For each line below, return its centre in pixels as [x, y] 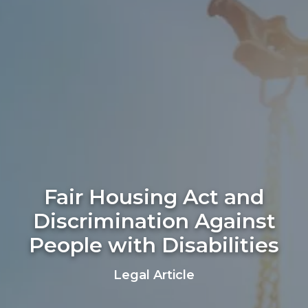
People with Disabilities [154, 245]
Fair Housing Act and [154, 197]
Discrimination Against [154, 221]
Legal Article [154, 275]
